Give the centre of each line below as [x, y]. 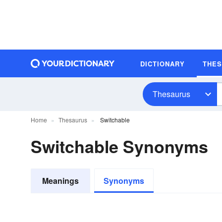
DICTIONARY [163, 63]
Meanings [60, 181]
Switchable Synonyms [119, 146]
